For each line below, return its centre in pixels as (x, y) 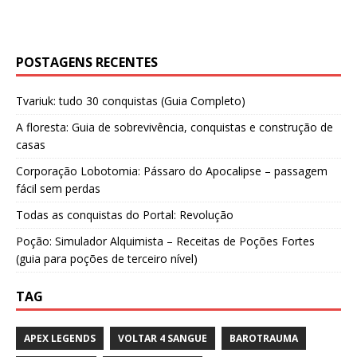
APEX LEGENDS (60, 339)
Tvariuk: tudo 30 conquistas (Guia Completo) (131, 101)
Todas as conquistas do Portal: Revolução (125, 215)
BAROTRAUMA (264, 339)
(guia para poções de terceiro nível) (107, 259)
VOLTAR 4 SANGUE (163, 339)
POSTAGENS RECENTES (87, 63)
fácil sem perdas (58, 189)
